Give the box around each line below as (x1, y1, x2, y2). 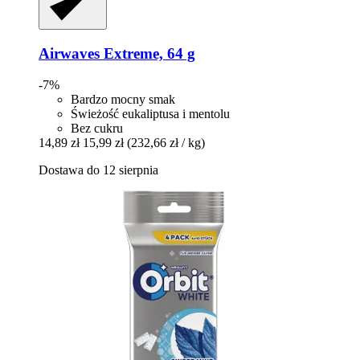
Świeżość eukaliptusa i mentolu (71, 106, 230, 121)
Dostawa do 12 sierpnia (39, 162, 158, 177)
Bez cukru (71, 121, 123, 135)
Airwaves (39, 45, 100, 62)
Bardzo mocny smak (71, 92, 175, 106)
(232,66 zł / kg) (127, 135, 205, 149)
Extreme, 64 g (100, 45, 195, 62)
